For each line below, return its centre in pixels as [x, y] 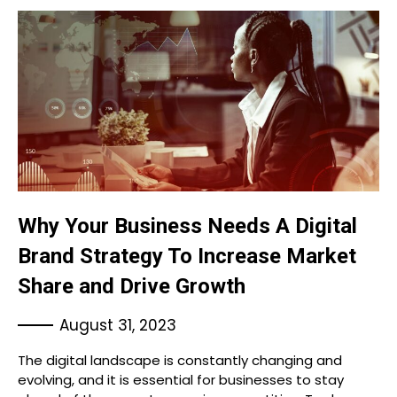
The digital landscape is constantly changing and [180, 360]
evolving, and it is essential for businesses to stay [181, 380]
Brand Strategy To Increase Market [187, 256]
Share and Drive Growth [132, 286]
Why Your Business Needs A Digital [187, 226]
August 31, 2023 [118, 325]
